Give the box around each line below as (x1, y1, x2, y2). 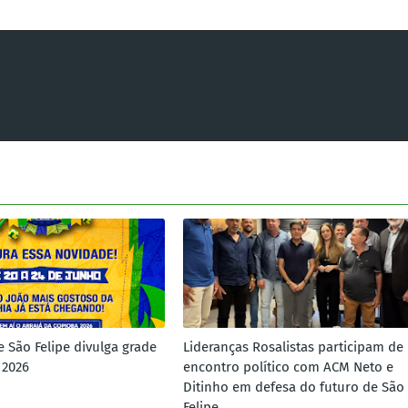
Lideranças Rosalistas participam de (182, 339, 403, 355)
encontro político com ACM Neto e (182, 359, 393, 375)
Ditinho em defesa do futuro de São (182, 379, 404, 395)
